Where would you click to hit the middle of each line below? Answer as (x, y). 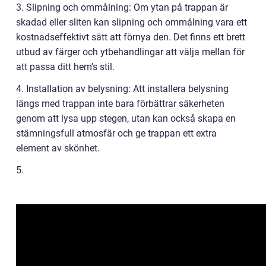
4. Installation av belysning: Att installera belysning (122, 88)
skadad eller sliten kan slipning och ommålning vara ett (132, 22)
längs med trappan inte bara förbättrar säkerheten (120, 103)
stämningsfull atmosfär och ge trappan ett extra (116, 133)
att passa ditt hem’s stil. (65, 66)
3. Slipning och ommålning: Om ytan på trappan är (122, 7)
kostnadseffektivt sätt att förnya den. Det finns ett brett (131, 37)
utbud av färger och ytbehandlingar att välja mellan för (130, 52)
